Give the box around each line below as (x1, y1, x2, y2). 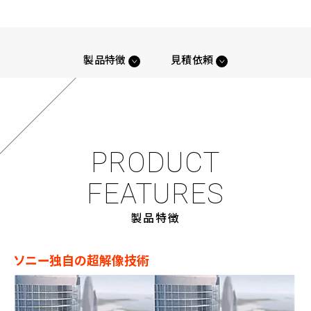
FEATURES (87, 178, 224, 211)
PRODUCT (91, 146, 220, 180)
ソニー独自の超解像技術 (14, 251, 149, 269)
